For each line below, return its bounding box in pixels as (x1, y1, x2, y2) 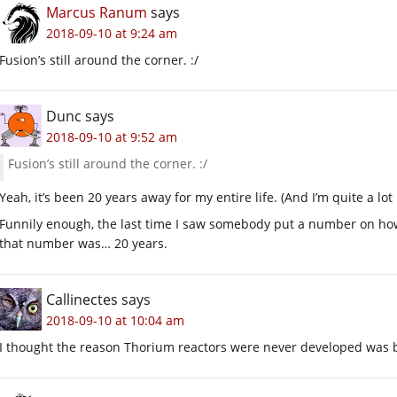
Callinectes (46, 289, 118, 309)
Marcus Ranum (46, 2, 147, 22)
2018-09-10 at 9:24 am (46, 24, 177, 42)
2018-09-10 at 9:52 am (46, 128, 177, 145)
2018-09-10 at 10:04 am (46, 311, 184, 329)
